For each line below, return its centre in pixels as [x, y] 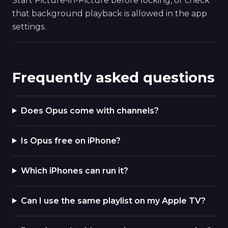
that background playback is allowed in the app [110, 14]
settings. [29, 27]
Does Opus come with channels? [90, 110]
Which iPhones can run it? [74, 170]
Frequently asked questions [113, 78]
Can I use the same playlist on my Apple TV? [113, 201]
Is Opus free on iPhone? [70, 140]
